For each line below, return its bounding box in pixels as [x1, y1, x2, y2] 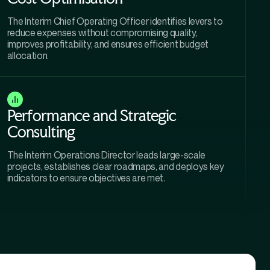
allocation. [7, 49, 49, 62]
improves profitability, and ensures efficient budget [7, 38, 209, 51]
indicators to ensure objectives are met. [7, 172, 165, 184]
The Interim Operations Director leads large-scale [7, 149, 206, 162]
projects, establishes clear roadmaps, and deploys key [7, 160, 224, 173]
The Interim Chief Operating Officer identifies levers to [7, 15, 223, 28]
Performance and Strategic [7, 106, 177, 125]
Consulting [7, 122, 75, 142]
